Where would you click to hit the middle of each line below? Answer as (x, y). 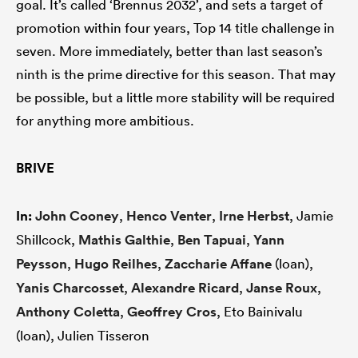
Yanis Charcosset (70, 288)
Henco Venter (169, 216)
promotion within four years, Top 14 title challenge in (175, 28)
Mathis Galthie (124, 240)
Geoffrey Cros (172, 312)
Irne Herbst (254, 216)
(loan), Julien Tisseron (83, 336)
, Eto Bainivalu (260, 312)
